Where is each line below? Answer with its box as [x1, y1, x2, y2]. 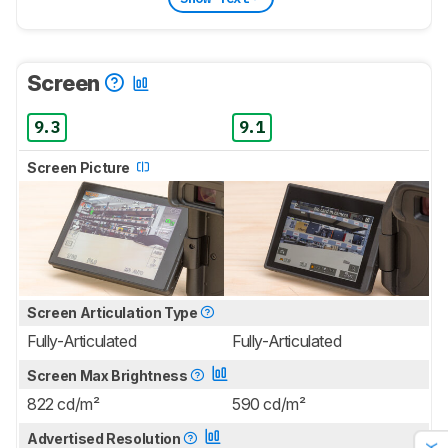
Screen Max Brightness [27, 367, 191, 385]
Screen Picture [27, 159, 133, 177]
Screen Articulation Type [27, 304, 201, 322]
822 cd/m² [27, 394, 100, 415]
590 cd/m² [232, 394, 306, 415]
